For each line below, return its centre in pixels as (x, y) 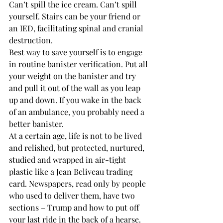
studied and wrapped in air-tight (68, 159)
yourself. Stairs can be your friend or (76, 16)
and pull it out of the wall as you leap (76, 88)
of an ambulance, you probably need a (78, 111)
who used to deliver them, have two (73, 195)
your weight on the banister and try (73, 76)
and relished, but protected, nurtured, (78, 147)
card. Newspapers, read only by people (78, 183)
